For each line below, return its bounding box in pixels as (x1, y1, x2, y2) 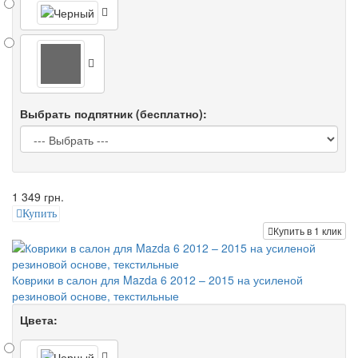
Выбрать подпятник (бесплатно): (20, 105, 207, 122)
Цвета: (20, 312, 58, 328)
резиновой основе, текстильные (12, 288, 179, 304)
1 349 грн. (12, 189, 64, 205)
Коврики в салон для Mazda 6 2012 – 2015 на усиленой (12, 272, 303, 288)
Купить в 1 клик (273, 224, 341, 238)
